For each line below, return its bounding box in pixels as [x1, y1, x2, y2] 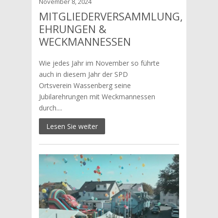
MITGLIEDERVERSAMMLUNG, [38, 9, 183, 23]
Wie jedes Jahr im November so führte [38, 58, 160, 68]
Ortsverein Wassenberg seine [38, 81, 131, 90]
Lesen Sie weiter [46, 122, 98, 131]
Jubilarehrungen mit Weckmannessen [38, 92, 155, 101]
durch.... [38, 103, 62, 112]
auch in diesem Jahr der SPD [38, 70, 128, 79]
